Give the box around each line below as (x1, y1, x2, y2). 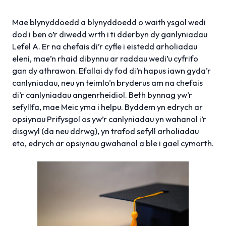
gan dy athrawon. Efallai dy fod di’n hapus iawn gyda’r (12, 65, 211, 76)
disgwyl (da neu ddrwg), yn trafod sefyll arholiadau (12, 126, 199, 136)
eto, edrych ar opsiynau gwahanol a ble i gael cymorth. (12, 138, 214, 148)
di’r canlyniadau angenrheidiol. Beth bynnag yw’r (12, 89, 192, 100)
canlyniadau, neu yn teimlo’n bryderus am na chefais (12, 77, 203, 88)
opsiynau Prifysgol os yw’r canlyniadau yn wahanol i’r (12, 114, 206, 124)
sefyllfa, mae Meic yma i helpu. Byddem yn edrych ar (12, 101, 203, 112)
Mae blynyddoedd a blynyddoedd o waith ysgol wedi (12, 17, 206, 27)
